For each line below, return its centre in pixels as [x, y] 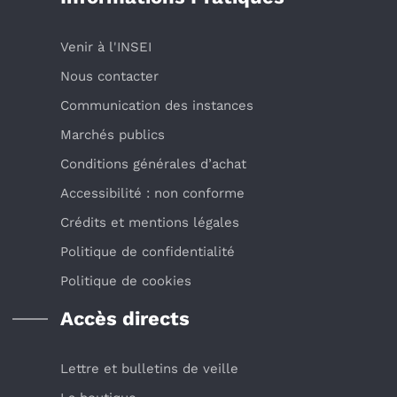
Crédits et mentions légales [150, 223]
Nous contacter [109, 77]
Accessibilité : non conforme [152, 194]
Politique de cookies [126, 281]
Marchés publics [113, 135]
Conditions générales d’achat [153, 164]
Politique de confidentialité [148, 252]
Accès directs [125, 319]
